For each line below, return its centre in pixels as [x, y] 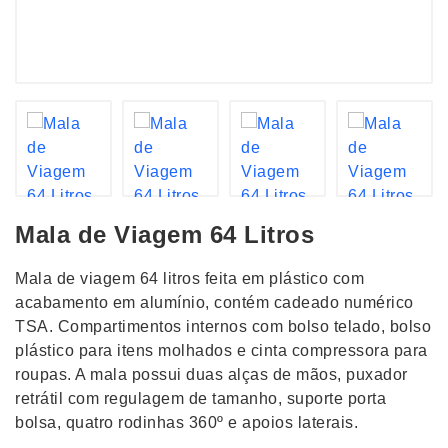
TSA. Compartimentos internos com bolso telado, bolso [223, 326]
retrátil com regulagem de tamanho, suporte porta [200, 398]
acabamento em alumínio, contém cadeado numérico [214, 302]
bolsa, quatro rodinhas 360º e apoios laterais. [186, 422]
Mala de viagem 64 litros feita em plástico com [189, 278]
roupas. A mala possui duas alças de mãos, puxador [211, 374]
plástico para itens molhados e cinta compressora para [221, 350]
